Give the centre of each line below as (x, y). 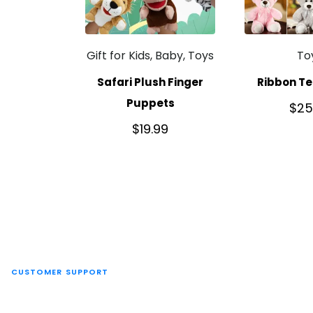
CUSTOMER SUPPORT (60, 272)
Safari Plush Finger (151, 82)
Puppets (150, 103)
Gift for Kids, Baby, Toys (151, 56)
